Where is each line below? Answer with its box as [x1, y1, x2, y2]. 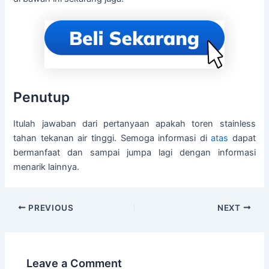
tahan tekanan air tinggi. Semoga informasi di [13, 132, 211, 144]
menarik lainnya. [13, 161, 80, 172]
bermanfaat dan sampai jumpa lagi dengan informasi [13, 147, 256, 158]
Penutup [13, 88, 70, 106]
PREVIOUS [26, 202, 74, 213]
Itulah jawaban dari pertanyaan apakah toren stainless [13, 118, 256, 129]
